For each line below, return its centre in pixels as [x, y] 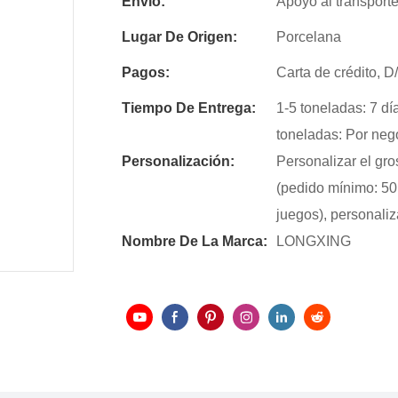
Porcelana [309, 37]
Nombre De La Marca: [195, 242]
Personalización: [178, 162]
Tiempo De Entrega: [189, 108]
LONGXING [314, 242]
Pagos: [146, 73]
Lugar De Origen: [179, 37]
